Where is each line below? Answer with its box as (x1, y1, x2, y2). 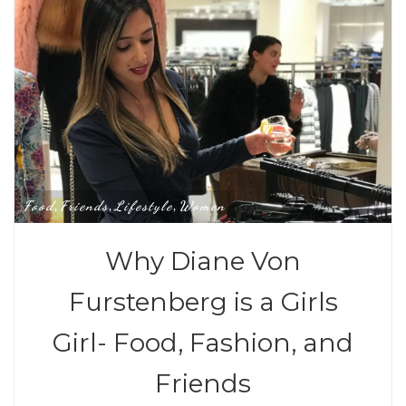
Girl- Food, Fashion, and (53, 326, 353, 358)
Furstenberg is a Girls (68, 285, 338, 317)
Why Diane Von (105, 245, 301, 276)
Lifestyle (114, 197, 173, 214)
